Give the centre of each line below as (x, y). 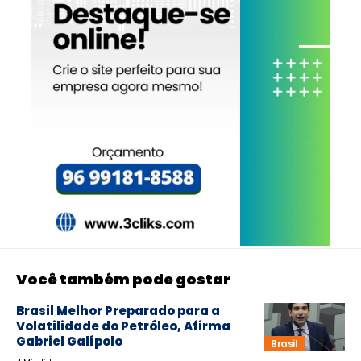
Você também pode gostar (123, 280)
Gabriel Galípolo (69, 342)
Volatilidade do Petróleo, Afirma (123, 326)
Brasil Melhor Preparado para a (118, 311)
